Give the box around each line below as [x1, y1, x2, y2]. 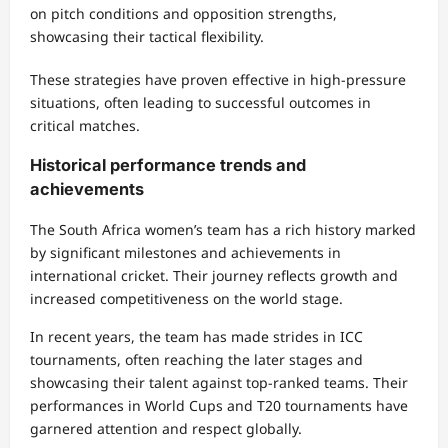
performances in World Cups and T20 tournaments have [30, 395, 408, 415]
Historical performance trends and [30, 155, 306, 176]
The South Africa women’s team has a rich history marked [30, 219, 416, 239]
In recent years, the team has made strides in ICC [30, 326, 363, 346]
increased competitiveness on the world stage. [30, 288, 343, 308]
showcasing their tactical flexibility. [30, 26, 264, 46]
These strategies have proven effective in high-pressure [30, 69, 406, 89]
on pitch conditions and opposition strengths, [30, 3, 337, 23]
